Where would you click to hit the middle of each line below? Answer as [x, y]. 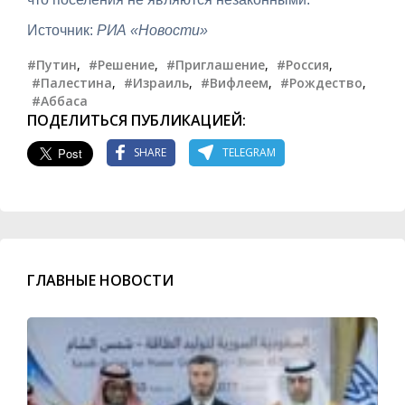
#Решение [122, 64]
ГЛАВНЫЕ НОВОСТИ [100, 280]
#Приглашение [216, 64]
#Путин [52, 64]
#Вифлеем [235, 82]
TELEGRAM [249, 153]
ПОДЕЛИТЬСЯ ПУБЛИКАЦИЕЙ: [137, 120]
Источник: [62, 30]
